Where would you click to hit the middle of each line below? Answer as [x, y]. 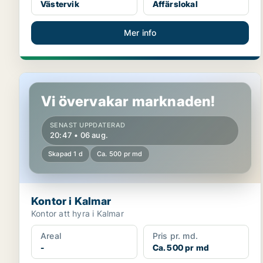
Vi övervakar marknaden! [128, 101]
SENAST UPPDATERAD [88, 125]
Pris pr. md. [175, 236]
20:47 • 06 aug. [79, 135]
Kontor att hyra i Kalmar [77, 213]
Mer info [140, 33]
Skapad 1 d [65, 154]
